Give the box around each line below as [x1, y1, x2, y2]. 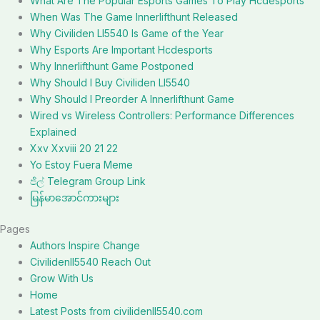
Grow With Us [30, 272, 94, 284]
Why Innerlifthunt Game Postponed [30, 60, 194, 72]
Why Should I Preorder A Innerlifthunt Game [30, 93, 234, 105]
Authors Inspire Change [30, 239, 140, 251]
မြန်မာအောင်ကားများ [30, 191, 119, 204]
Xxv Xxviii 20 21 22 [30, 142, 118, 154]
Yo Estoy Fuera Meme [30, 159, 133, 171]
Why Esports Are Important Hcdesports [30, 44, 213, 56]
